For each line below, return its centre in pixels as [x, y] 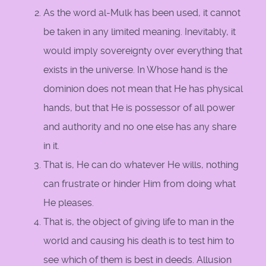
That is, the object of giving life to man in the [139, 222]
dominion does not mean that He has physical [143, 89]
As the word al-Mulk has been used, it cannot [142, 13]
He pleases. [69, 203]
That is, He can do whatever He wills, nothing [141, 165]
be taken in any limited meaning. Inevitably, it [140, 32]
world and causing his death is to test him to [139, 241]
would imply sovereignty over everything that [143, 51]
